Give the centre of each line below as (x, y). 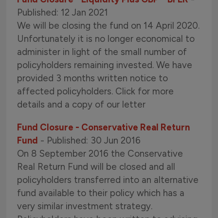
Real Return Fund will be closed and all (96, 167)
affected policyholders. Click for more (96, 91)
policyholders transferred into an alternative (108, 180)
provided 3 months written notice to (93, 78)
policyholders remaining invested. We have (105, 65)
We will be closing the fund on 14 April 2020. (109, 26)
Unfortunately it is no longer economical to (106, 39)
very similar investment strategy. (85, 206)
